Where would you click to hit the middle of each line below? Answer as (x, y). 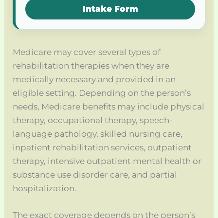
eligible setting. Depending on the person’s (102, 93)
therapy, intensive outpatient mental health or (107, 161)
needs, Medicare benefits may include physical (109, 106)
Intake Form (110, 9)
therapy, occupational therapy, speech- (93, 120)
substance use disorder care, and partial (95, 174)
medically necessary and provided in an (94, 79)
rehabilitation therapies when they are (91, 65)
